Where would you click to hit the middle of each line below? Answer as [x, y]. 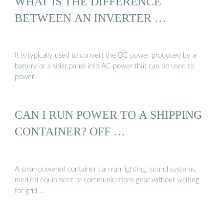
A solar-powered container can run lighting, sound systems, [106, 169]
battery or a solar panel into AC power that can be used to [104, 66]
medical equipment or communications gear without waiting [107, 180]
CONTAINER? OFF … [70, 131]
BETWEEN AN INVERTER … [90, 18]
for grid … [30, 191]
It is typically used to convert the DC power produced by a [105, 56]
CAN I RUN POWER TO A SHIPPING [108, 115]
